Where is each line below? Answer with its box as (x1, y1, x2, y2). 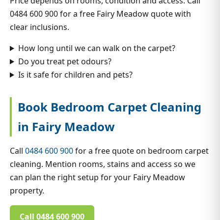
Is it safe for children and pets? (18, 69, 133, 80)
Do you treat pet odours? (18, 55, 111, 67)
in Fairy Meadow (18, 118, 115, 135)
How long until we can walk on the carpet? (18, 42, 175, 54)
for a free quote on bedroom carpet (73, 145, 209, 156)
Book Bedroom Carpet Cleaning (18, 98, 201, 115)
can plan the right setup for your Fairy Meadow (10, 171, 185, 183)
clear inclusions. (10, 21, 69, 32)
